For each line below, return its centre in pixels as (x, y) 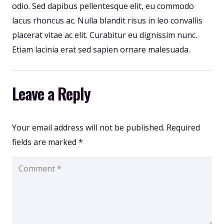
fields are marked (45, 142)
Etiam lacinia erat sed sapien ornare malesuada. (101, 50)
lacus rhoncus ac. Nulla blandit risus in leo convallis (107, 21)
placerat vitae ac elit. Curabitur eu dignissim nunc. (104, 35)
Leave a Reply (53, 93)
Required (183, 128)
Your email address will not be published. (88, 128)
